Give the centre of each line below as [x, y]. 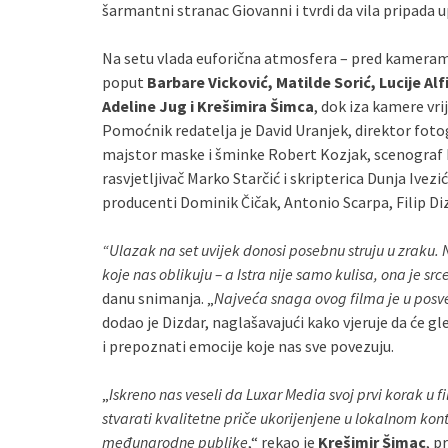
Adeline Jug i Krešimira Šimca [208, 106]
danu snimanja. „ [158, 298]
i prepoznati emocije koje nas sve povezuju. [248, 346]
